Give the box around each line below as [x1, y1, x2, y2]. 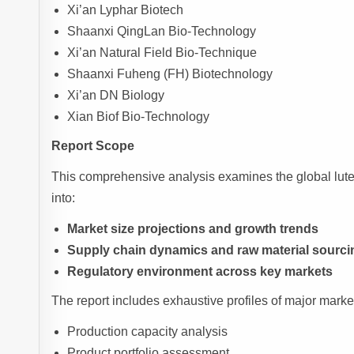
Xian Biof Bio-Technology [67, 110, 210, 124]
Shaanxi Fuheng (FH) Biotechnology [67, 67, 273, 81]
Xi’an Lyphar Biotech [67, 3, 184, 17]
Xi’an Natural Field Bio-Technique [67, 46, 258, 60]
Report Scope [51, 139, 135, 153]
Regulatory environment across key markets [67, 265, 333, 279]
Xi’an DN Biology [67, 88, 165, 103]
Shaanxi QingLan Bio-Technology [67, 24, 257, 39]
